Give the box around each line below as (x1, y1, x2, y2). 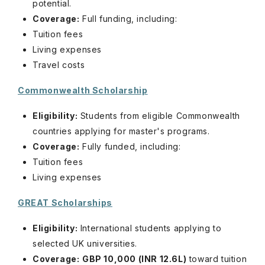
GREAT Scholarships (18, 198, 112, 208)
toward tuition (186, 254, 247, 264)
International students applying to (77, 223, 222, 233)
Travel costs (33, 60, 85, 70)
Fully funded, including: (79, 141, 181, 151)
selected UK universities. (33, 238, 138, 248)
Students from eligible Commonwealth (77, 111, 240, 121)
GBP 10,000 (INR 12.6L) (82, 254, 187, 264)
